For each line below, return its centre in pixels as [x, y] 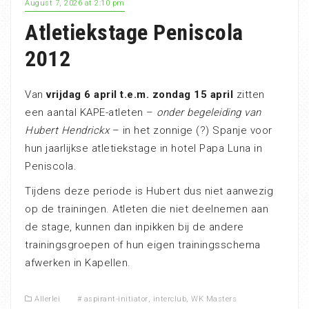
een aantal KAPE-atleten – [91, 112]
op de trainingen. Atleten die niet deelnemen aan [147, 209]
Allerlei [47, 299]
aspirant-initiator [116, 299]
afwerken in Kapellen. [78, 262]
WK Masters [214, 299]
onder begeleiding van [209, 112]
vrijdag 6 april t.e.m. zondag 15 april [140, 94]
